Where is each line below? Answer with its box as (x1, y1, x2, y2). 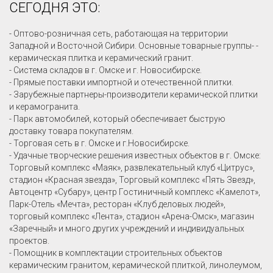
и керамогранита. (9, 102, 80, 112)
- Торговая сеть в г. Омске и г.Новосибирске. (9, 138, 190, 149)
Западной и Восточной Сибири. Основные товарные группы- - (9, 41, 258, 51)
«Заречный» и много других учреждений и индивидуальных (9, 224, 244, 234)
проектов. (9, 236, 49, 246)
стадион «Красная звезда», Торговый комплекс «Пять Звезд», (9, 175, 255, 185)
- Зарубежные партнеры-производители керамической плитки (9, 90, 258, 100)
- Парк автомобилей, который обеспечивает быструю (9, 114, 225, 124)
